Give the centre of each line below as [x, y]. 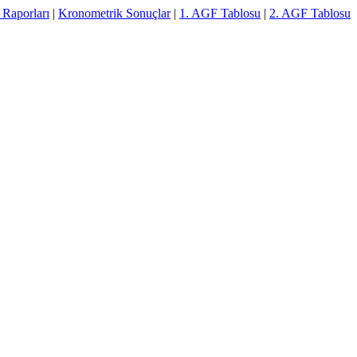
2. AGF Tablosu [310, 13]
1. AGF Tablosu [220, 13]
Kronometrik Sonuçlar [114, 13]
